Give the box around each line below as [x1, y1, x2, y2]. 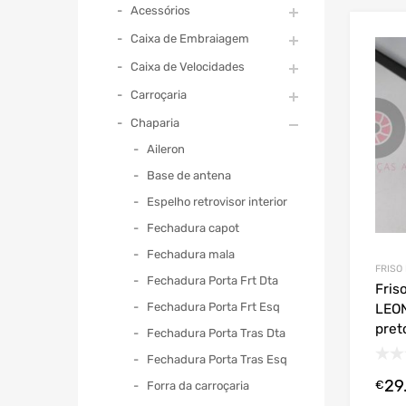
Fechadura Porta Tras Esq [147, 352, 287, 366]
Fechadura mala [147, 246, 235, 261]
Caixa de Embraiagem [130, 31, 249, 45]
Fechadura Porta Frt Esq [147, 299, 280, 314]
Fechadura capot [147, 220, 239, 235]
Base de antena [147, 168, 231, 182]
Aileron [147, 141, 185, 156]
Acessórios [130, 3, 190, 17]
